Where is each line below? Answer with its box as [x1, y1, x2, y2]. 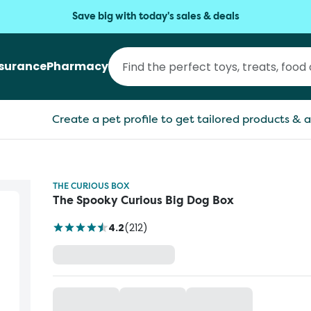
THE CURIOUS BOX [53, 180, 129, 192]
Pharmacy [47, 58, 108, 74]
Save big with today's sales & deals [72, 10, 239, 23]
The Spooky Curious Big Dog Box [53, 193, 234, 208]
